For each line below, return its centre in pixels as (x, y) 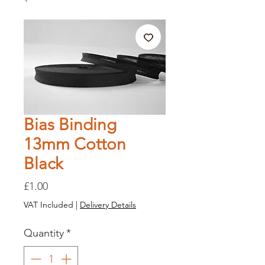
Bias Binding (70, 125)
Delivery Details (108, 205)
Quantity (44, 233)
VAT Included (49, 205)
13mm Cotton (75, 144)
